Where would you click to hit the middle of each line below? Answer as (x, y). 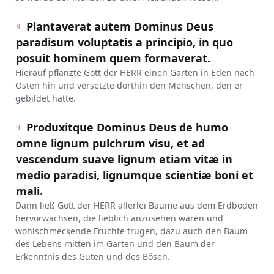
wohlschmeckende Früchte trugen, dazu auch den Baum (131, 231)
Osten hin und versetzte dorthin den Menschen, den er (129, 85)
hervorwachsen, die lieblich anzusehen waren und (119, 218)
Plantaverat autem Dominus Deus (120, 26)
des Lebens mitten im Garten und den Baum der (115, 244)
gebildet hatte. (45, 98)
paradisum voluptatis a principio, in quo (124, 42)
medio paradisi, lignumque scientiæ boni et (134, 175)
